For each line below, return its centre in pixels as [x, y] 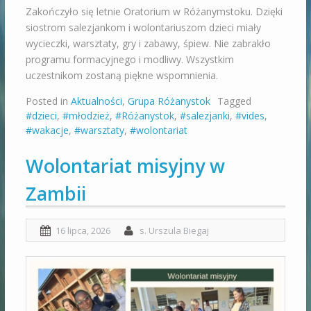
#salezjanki [204, 116]
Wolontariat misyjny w [125, 166]
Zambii [56, 194]
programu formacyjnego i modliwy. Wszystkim [129, 60]
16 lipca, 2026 [83, 231]
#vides [250, 116]
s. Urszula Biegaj [174, 231]
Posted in [48, 101]
